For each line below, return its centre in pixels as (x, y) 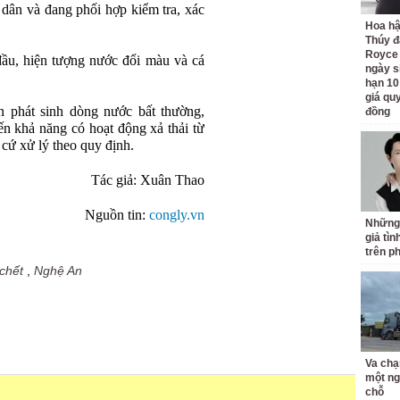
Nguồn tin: (117, 215)
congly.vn (177, 215)
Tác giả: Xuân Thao (148, 180)
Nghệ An (58, 271)
